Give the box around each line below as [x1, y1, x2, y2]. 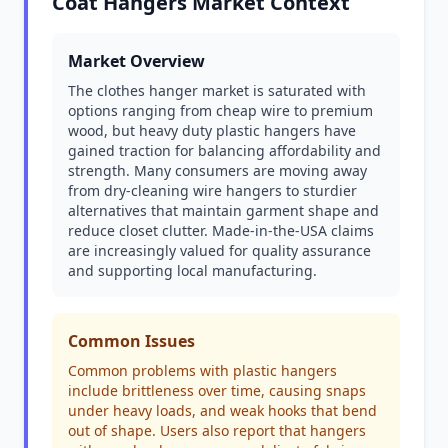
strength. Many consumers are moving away [68, 161, 367, 180]
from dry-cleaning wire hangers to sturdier [68, 181, 357, 200]
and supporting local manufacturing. [68, 261, 317, 280]
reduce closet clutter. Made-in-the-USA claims [68, 221, 374, 240]
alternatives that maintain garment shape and [68, 201, 379, 220]
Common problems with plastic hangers [68, 361, 337, 380]
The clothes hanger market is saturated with [68, 81, 366, 100]
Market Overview [68, 50, 205, 72]
